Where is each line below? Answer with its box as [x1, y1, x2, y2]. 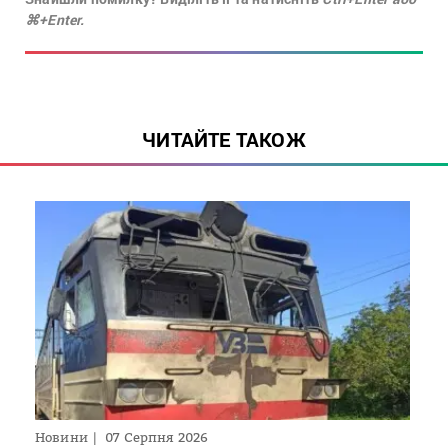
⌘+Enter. [25, 9, 85, 29]
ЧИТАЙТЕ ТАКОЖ [142, 125, 306, 152]
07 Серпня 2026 [105, 429, 209, 446]
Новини [35, 429, 88, 446]
